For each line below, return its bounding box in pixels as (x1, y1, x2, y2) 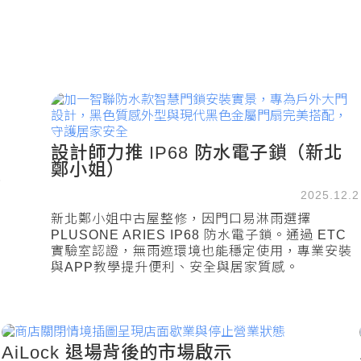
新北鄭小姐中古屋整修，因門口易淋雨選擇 (50, 212, 311, 226)
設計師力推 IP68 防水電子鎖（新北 (50, 143, 342, 163)
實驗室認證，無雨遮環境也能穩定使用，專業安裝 (50, 244, 352, 258)
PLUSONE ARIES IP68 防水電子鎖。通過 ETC (50, 228, 346, 242)
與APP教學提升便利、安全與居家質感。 (50, 260, 299, 274)
